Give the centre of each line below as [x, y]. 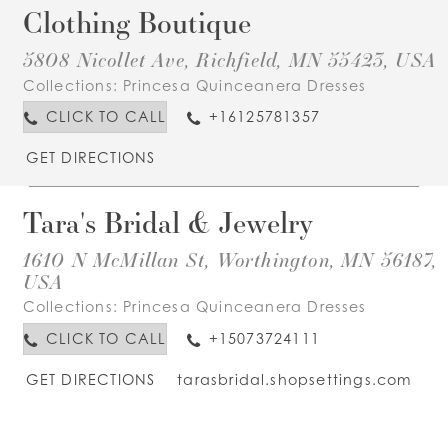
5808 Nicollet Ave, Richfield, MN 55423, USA [229, 59]
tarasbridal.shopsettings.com [294, 379]
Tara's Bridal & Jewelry [167, 221]
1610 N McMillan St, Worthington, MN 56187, [229, 259]
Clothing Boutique [136, 22]
